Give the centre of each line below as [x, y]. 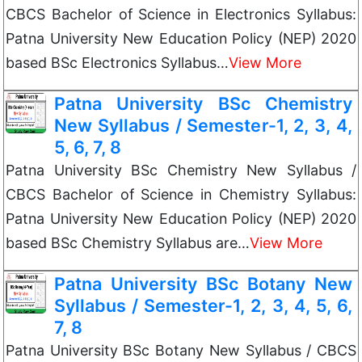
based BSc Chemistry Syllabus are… [128, 243]
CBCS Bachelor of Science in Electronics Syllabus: [181, 14]
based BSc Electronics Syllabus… [117, 63]
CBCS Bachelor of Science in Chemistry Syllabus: [181, 194]
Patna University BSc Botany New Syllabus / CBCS [181, 350]
